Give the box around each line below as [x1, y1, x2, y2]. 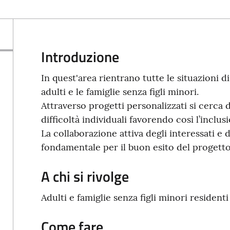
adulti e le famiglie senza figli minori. [41, 86, 199, 98]
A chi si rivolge [41, 165, 129, 187]
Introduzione [41, 46, 119, 68]
